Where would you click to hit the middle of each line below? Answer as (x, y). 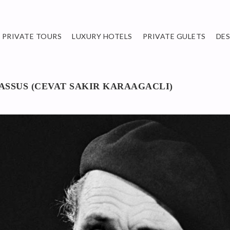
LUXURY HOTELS (102, 36)
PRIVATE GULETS (174, 36)
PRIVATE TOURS (32, 36)
